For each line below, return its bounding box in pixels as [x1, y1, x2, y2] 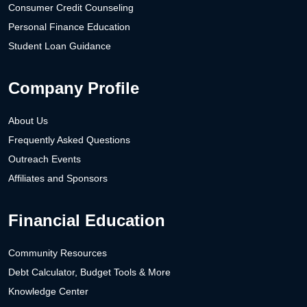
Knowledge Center [8, 286, 88, 297]
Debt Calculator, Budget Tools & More [8, 267, 171, 278]
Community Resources [8, 247, 107, 259]
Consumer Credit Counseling [8, 2, 134, 14]
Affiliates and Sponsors [8, 173, 108, 184]
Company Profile [8, 79, 139, 98]
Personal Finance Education [8, 21, 130, 33]
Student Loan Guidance [8, 40, 111, 52]
